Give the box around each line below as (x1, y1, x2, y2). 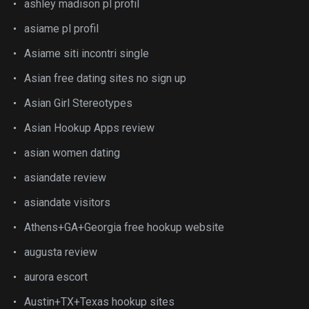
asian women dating (24, 146, 120, 159)
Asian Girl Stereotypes (24, 96, 132, 110)
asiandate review (24, 170, 106, 184)
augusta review (24, 245, 97, 259)
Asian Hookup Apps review (24, 121, 154, 134)
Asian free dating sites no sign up (24, 71, 186, 85)
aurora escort (24, 270, 88, 283)
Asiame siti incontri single (24, 46, 149, 60)
